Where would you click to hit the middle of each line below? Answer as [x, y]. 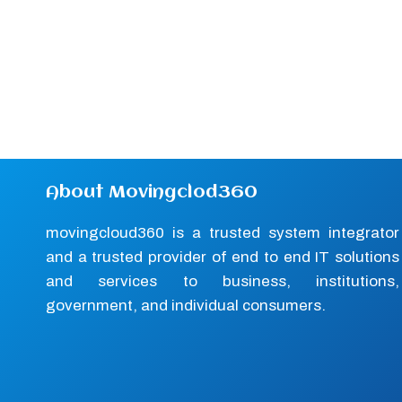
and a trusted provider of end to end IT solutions [223, 257]
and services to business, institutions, [223, 281]
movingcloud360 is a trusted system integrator [223, 232]
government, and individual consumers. [186, 305]
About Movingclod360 [152, 192]
